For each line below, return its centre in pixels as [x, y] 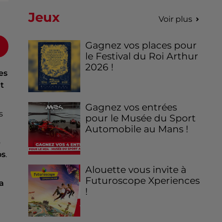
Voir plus [175, 19]
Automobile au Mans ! [137, 129]
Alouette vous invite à [136, 169]
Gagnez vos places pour [141, 46]
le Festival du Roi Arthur [142, 56]
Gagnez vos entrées [131, 108]
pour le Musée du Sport [141, 118]
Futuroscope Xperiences [143, 180]
